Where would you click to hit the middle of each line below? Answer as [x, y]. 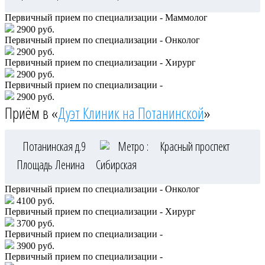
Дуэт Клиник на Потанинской [131, 113]
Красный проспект [195, 146]
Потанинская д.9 [55, 146]
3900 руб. [34, 245]
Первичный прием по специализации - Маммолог [106, 17]
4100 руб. [34, 201]
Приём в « [31, 113]
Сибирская [116, 164]
